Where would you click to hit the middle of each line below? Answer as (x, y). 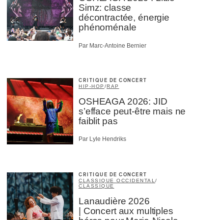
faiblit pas (98, 121)
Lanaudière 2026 (114, 201)
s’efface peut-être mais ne (132, 111)
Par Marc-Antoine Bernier (112, 45)
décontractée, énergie (124, 18)
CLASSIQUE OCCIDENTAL (117, 181)
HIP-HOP (92, 86)
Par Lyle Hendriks (102, 139)
